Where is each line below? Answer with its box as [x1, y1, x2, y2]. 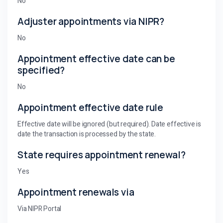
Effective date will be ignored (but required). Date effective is [17, 118, 201, 129]
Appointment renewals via [17, 185, 134, 199]
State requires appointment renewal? [17, 148, 186, 161]
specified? [17, 63, 65, 77]
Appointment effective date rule [17, 101, 164, 114]
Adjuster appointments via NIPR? [17, 14, 165, 28]
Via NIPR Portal [17, 203, 62, 214]
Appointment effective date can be [17, 52, 175, 65]
